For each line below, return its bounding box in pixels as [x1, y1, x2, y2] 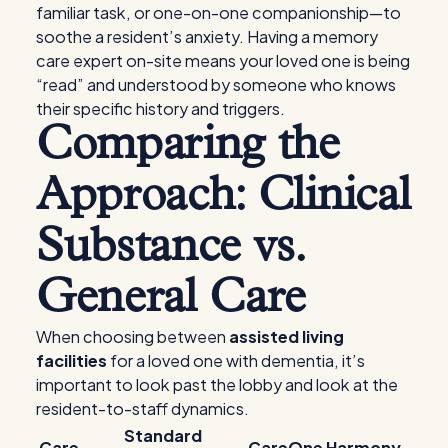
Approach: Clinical [36, 173, 411, 221]
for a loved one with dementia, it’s [107, 349, 365, 371]
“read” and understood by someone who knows [36, 73, 396, 95]
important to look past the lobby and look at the [36, 373, 398, 395]
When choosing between [36, 325, 229, 347]
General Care [36, 275, 307, 323]
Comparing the [36, 122, 340, 170]
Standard [124, 424, 202, 446]
